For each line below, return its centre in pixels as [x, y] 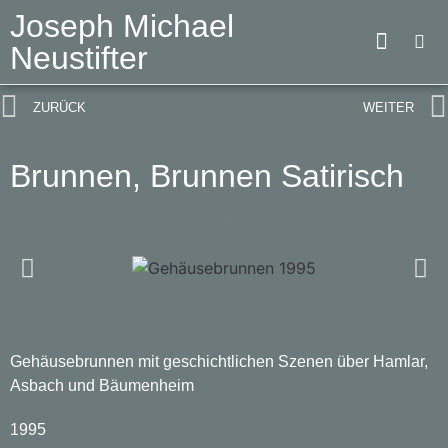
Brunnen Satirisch [277, 176]
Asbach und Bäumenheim [102, 385]
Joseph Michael [122, 26]
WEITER [388, 107]
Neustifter [79, 58]
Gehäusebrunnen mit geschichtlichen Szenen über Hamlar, [219, 361]
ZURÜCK [59, 107]
